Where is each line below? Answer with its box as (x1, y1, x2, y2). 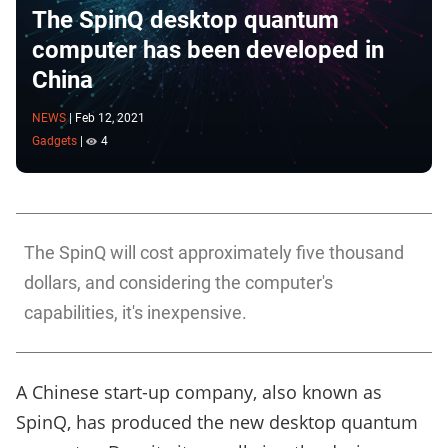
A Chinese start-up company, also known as (16, 380, 382, 405)
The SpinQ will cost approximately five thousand (24, 242, 404, 264)
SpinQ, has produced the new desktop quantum (16, 410, 418, 435)
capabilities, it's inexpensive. (24, 302, 247, 324)
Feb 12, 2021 (75, 110, 145, 125)
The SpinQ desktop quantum (32, 5, 339, 34)
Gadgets (32, 134, 77, 149)
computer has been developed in (32, 35, 384, 64)
